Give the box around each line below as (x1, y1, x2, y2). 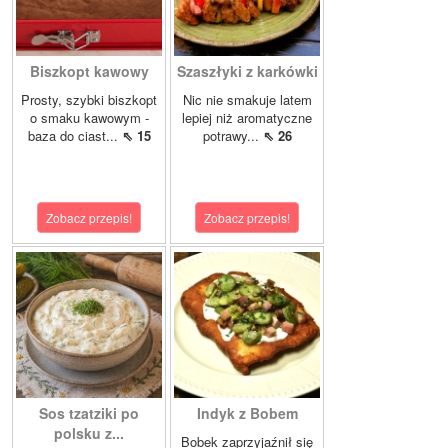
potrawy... (202, 126, 263, 146)
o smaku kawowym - (29, 108, 149, 128)
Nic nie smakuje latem (182, 90, 312, 110)
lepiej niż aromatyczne (182, 108, 312, 128)
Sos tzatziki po (39, 403, 139, 424)
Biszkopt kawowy (29, 61, 149, 82)
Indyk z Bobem (196, 403, 298, 424)
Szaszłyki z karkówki (176, 61, 318, 82)
